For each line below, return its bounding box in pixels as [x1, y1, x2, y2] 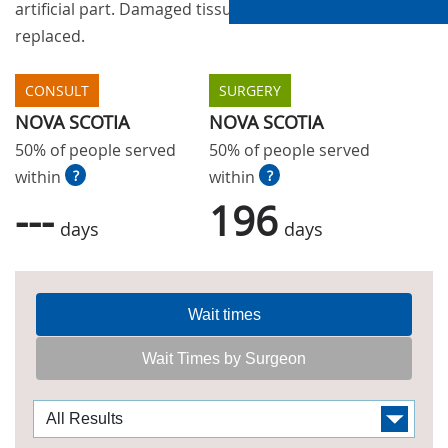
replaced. [15, 24, 85, 47]
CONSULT [25, 80, 89, 100]
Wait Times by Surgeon [142, 349, 306, 367]
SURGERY [219, 80, 281, 100]
